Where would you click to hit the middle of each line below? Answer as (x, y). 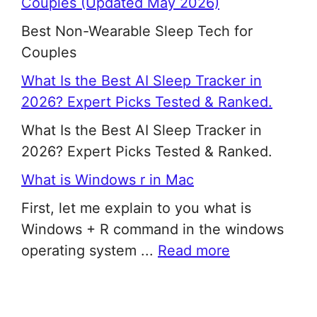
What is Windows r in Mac (108, 180)
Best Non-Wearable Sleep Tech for (137, 31)
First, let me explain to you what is (136, 208)
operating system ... (90, 251)
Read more (194, 251)
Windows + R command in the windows (152, 230)
